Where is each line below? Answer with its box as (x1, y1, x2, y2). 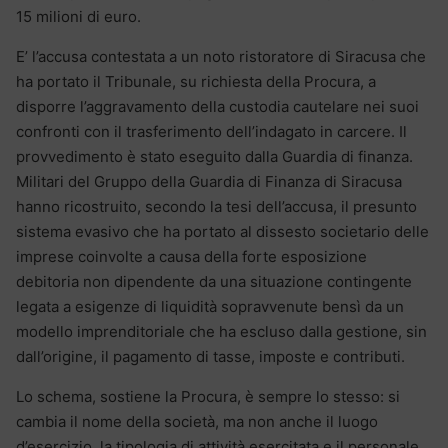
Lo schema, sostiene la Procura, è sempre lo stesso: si (16, 387, 400, 407)
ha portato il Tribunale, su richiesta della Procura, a (16, 72, 376, 92)
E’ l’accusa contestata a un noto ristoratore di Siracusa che (16, 47, 426, 67)
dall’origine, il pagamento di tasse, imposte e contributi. (16, 347, 405, 367)
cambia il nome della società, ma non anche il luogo (16, 412, 378, 432)
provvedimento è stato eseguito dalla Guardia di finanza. (16, 147, 413, 167)
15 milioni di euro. (16, 7, 141, 27)
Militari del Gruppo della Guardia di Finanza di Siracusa (16, 172, 402, 192)
